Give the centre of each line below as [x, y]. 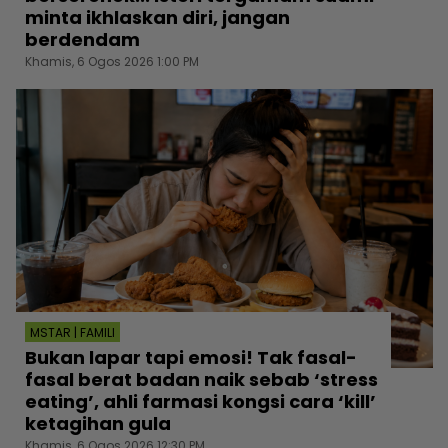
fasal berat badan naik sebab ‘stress [201, 379]
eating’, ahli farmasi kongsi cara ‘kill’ [200, 401]
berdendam [82, 40]
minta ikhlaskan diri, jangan [157, 18]
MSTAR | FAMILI [72, 332]
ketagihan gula [98, 423]
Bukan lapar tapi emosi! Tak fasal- [191, 357]
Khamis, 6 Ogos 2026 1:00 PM [112, 62]
